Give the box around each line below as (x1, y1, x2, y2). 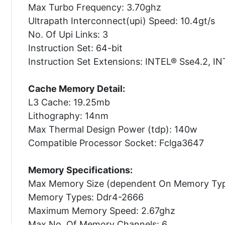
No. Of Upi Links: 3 (28, 29, 108, 40)
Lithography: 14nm (28, 110, 108, 121)
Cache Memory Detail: (28, 83, 125, 94)
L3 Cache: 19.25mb (28, 96, 110, 107)
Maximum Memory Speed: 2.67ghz (28, 205, 175, 216)
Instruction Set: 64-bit (28, 42, 123, 53)
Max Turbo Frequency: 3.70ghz (28, 2, 161, 13)
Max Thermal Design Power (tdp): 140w (28, 124, 197, 135)
